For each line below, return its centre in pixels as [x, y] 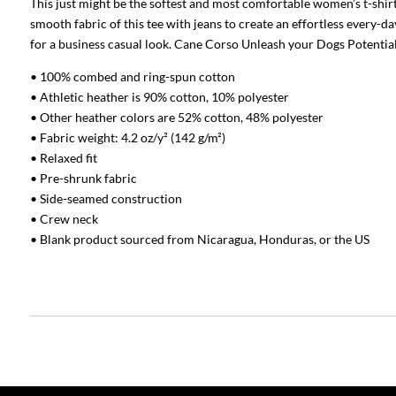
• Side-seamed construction [106, 199]
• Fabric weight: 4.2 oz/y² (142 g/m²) [127, 138]
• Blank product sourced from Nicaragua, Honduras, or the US [199, 240]
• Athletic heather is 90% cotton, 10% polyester [159, 97]
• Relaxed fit [63, 158]
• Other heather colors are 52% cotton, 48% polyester [176, 118]
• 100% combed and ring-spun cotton [132, 77]
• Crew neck [64, 219]
